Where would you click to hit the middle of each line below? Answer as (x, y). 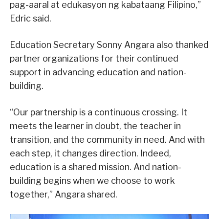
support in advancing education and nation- (98, 72)
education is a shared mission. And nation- (96, 167)
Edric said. (31, 18)
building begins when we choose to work (92, 180)
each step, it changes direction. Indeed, (90, 153)
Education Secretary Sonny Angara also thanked (109, 44)
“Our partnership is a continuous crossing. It (99, 112)
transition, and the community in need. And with (107, 139)
